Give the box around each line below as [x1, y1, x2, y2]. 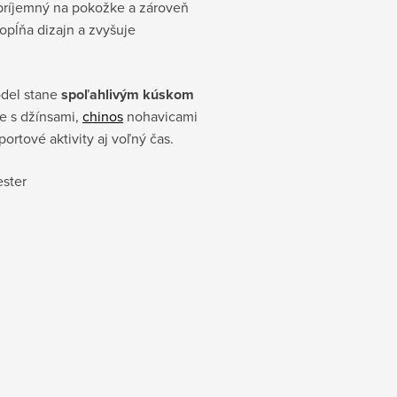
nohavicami [123, 106, 198, 126]
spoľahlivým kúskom [61, 84, 194, 105]
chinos [82, 106, 123, 126]
